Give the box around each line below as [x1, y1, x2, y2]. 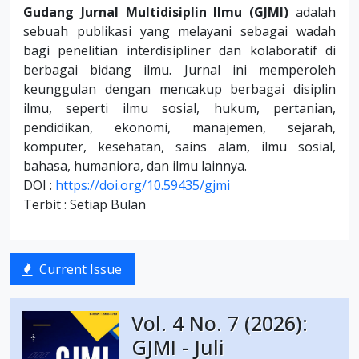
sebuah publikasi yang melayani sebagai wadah [23, 22, 336, 40]
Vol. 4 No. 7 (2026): [131, 309, 308, 337]
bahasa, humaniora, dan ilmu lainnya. [23, 157, 247, 175]
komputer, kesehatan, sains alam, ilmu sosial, [23, 138, 336, 155]
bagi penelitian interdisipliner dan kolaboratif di [23, 42, 336, 59]
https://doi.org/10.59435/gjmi [55, 176, 230, 194]
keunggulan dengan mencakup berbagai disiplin [23, 80, 336, 98]
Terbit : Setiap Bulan [23, 196, 146, 213]
